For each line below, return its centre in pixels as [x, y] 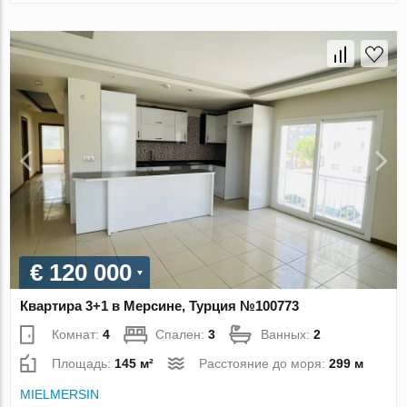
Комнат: [78, 334]
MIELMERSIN [60, 394]
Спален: [182, 334]
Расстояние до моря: [264, 363]
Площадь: [84, 363]
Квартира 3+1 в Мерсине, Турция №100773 [160, 305]
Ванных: [288, 334]
